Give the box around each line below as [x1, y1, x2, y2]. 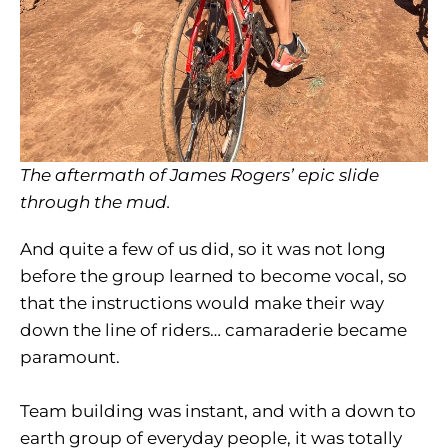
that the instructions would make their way [20, 293, 384, 314]
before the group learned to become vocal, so [20, 266, 407, 287]
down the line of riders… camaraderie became [20, 320, 407, 341]
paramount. [20, 347, 120, 368]
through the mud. [20, 192, 171, 213]
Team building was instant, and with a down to [20, 401, 416, 422]
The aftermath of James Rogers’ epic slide [20, 165, 379, 186]
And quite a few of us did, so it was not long [20, 239, 386, 260]
